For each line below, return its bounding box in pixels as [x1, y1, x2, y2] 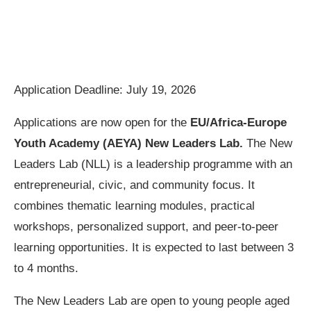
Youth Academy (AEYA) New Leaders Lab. [14, 136, 243, 150]
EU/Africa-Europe [187, 115, 287, 129]
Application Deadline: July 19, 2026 [14, 83, 196, 96]
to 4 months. [14, 261, 78, 275]
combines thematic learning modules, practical [14, 199, 255, 212]
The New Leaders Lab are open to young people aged [14, 294, 289, 308]
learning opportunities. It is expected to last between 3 [14, 240, 294, 254]
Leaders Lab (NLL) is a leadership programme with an [14, 157, 292, 171]
